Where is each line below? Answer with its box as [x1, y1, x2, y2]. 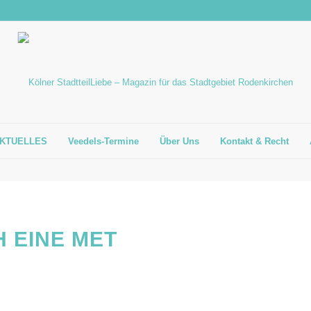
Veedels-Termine [68, 136, 140, 146]
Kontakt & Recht [220, 136, 289, 146]
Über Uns [160, 136, 200, 146]
